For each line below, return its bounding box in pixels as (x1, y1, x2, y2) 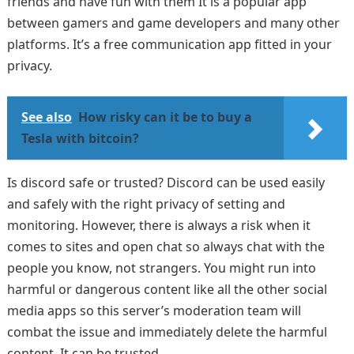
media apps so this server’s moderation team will (6, 302, 301, 319)
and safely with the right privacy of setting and (6, 195, 285, 213)
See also (21, 108, 72, 126)
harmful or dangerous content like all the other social (6, 281, 327, 298)
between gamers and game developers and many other (6, 14, 340, 32)
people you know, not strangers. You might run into (6, 259, 316, 277)
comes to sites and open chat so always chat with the (6, 238, 325, 255)
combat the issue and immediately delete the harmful (6, 323, 327, 341)
